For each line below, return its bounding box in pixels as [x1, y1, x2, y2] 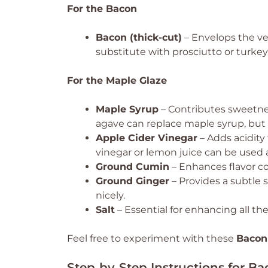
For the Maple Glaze [67, 75, 167, 86]
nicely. [96, 190, 125, 201]
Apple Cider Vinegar [96, 132, 197, 144]
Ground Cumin [96, 161, 169, 172]
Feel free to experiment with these [67, 233, 236, 244]
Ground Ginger [96, 175, 169, 187]
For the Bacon [67, 3, 137, 14]
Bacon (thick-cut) [96, 32, 182, 43]
